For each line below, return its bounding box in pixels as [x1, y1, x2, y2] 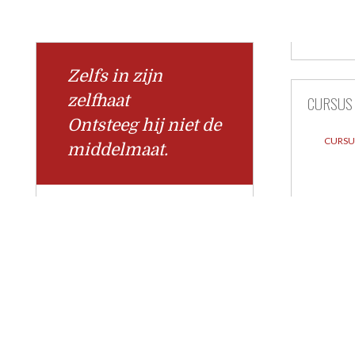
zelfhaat [67, 91, 129, 111]
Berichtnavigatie [23, 220, 157, 258]
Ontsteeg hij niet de [67, 116, 221, 136]
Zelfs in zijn [67, 67, 162, 86]
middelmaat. [67, 140, 168, 160]
